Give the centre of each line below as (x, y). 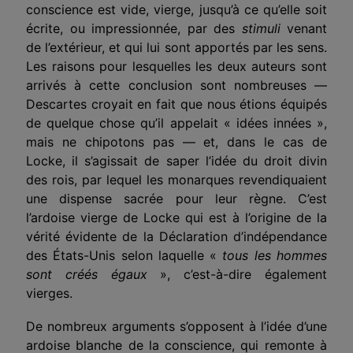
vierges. (49, 293)
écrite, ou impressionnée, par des (134, 28)
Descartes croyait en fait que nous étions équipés (176, 104)
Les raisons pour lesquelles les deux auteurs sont (176, 66)
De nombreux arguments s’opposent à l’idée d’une (176, 326)
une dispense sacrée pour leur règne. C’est (176, 198)
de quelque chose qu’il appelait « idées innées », (176, 123)
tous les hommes (275, 255)
